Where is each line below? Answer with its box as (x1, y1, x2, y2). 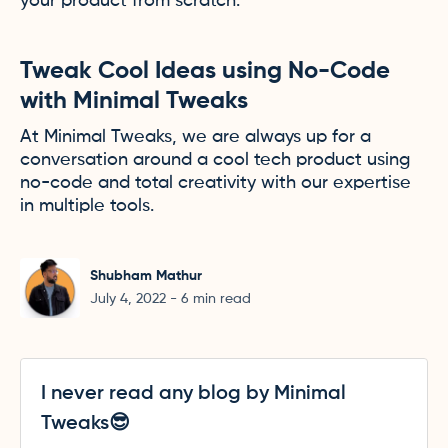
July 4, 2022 (90, 292, 166, 306)
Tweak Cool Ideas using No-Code (20, 59, 390, 83)
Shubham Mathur (90, 269, 202, 283)
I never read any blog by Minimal (41, 384, 346, 404)
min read (193, 292, 251, 306)
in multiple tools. (20, 197, 154, 215)
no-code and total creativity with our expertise (20, 174, 411, 192)
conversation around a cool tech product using (20, 151, 410, 169)
